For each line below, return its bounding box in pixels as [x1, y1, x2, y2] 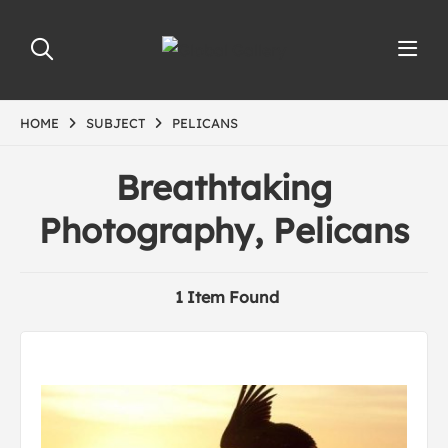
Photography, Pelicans [39, 209, 409, 252]
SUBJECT [86, 115, 145, 131]
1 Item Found [174, 287, 279, 307]
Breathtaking [116, 166, 332, 209]
